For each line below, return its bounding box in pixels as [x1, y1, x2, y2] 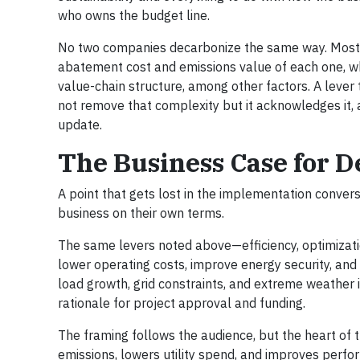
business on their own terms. [58, 204, 224, 221]
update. [58, 116, 102, 133]
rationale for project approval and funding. [58, 294, 305, 311]
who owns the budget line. [58, 6, 210, 23]
